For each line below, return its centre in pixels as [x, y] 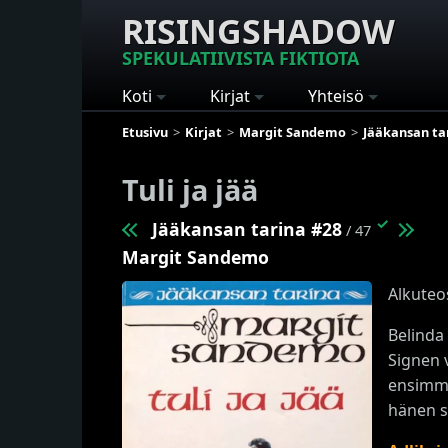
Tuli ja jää [190, 189]
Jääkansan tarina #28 [247, 228]
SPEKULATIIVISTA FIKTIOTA [240, 58]
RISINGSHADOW [258, 31]
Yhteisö [336, 96]
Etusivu [145, 131]
